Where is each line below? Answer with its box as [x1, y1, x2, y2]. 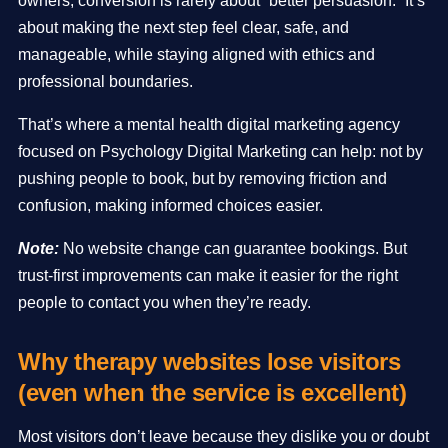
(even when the [18, 379, 185, 406]
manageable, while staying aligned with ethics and [18, 46, 375, 63]
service [185, 379, 269, 406]
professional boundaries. [18, 73, 193, 90]
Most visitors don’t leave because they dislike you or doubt [18, 428, 429, 445]
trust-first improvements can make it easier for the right [18, 267, 398, 284]
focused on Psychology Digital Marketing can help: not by [18, 143, 423, 160]
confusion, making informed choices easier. [18, 197, 323, 214]
